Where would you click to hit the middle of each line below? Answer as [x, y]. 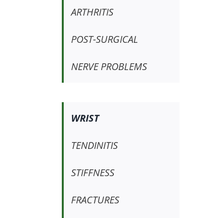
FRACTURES [95, 200]
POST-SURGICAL [104, 39]
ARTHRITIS [92, 12]
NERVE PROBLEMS [109, 67]
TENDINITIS [94, 145]
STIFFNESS [92, 173]
